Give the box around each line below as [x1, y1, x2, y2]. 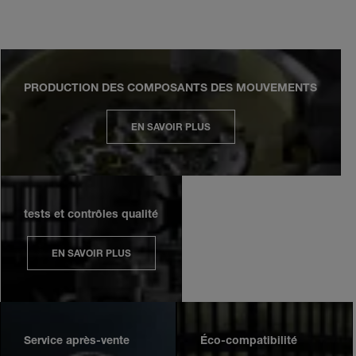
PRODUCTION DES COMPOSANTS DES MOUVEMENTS [24, 83, 317, 95]
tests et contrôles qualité [24, 210, 158, 221]
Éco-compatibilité [200, 336, 297, 347]
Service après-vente [24, 336, 130, 347]
